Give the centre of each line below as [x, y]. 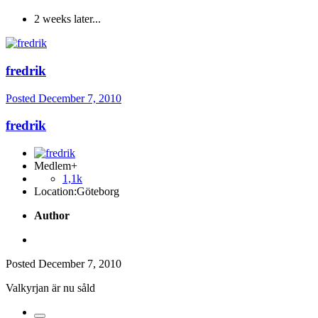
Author [52, 215]
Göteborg [98, 191]
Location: [55, 191]
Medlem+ [56, 165]
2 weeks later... [67, 19]
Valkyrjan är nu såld [50, 287]
